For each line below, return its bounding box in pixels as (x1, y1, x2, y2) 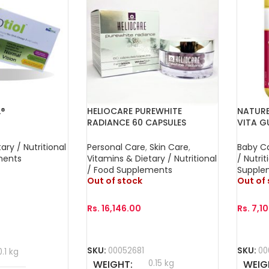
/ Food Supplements (86, 163, 172, 176)
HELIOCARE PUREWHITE (86, 104, 182, 117)
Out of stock (86, 174, 142, 187)
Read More (94, 226, 138, 238)
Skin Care (149, 141, 189, 153)
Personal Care (86, 141, 145, 153)
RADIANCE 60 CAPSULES (86, 116, 186, 128)
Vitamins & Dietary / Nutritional (86, 152, 217, 165)
